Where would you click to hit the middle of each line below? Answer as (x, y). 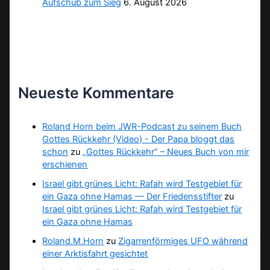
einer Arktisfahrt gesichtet (95, 253)
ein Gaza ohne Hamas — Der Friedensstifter (132, 196)
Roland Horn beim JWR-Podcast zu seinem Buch (142, 126)
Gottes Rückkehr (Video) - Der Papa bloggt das (139, 139)
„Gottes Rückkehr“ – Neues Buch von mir (166, 152)
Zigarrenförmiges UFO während (183, 241)
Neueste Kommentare (96, 93)
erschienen (65, 164)
